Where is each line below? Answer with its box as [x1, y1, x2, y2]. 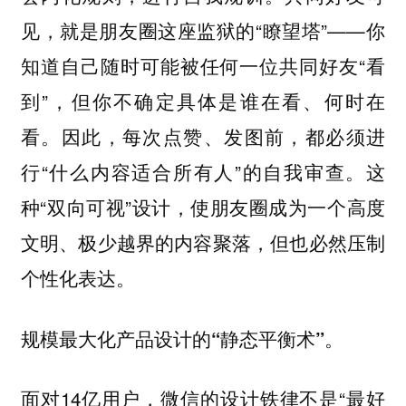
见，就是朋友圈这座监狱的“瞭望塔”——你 [20, 16, 386, 44]
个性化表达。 [20, 264, 135, 292]
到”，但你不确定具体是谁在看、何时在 [20, 87, 386, 115]
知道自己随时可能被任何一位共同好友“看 [20, 52, 386, 80]
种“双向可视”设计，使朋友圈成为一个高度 [20, 193, 386, 221]
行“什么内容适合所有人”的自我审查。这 [20, 158, 386, 186]
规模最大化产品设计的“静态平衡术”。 [20, 324, 343, 352]
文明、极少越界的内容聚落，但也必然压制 [20, 228, 386, 256]
